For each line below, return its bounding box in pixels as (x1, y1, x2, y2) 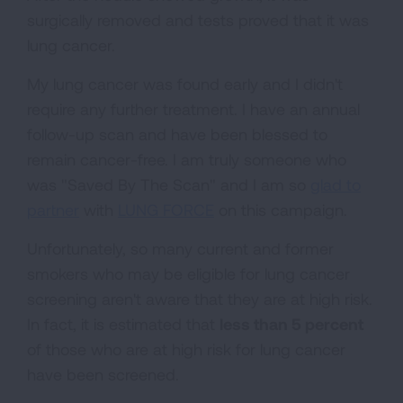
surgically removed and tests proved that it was (27, 10, 369, 31)
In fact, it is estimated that (27, 314, 219, 335)
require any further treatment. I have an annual (27, 99, 360, 120)
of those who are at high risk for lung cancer (27, 339, 345, 360)
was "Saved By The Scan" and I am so (27, 175, 310, 195)
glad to (310, 175, 361, 195)
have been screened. (27, 364, 179, 385)
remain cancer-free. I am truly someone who (27, 149, 346, 170)
